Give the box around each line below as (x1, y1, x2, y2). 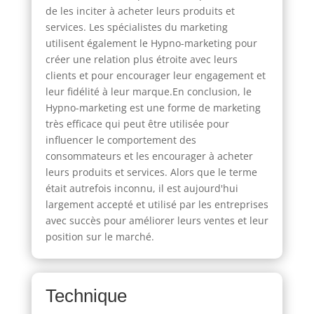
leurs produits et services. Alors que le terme (45, 165, 257, 179)
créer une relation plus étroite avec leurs (45, 52, 238, 66)
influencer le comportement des (45, 132, 196, 146)
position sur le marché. (45, 229, 154, 243)
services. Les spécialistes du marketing (45, 20, 228, 34)
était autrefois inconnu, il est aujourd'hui (45, 181, 238, 195)
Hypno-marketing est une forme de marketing (45, 100, 261, 114)
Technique (45, 285, 127, 306)
